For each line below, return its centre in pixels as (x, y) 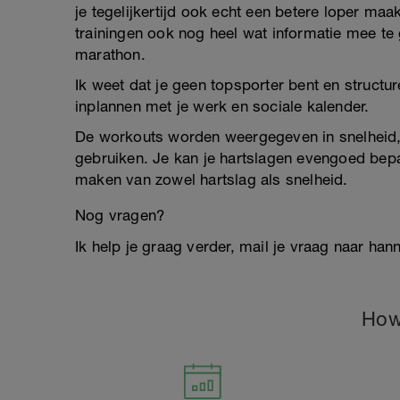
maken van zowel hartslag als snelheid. (212, 179)
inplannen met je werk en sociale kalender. (222, 106)
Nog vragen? (120, 215)
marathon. (110, 54)
